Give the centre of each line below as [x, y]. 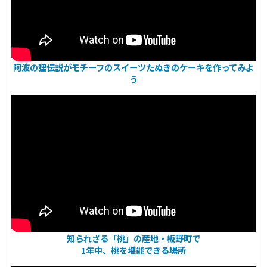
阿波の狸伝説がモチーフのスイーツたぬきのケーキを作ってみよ [133, 67]
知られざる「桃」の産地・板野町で [133, 238]
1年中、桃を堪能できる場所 [133, 250]
